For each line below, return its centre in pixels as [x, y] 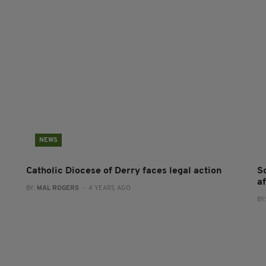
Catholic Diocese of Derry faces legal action [123, 171]
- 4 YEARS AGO [104, 189]
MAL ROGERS [58, 189]
